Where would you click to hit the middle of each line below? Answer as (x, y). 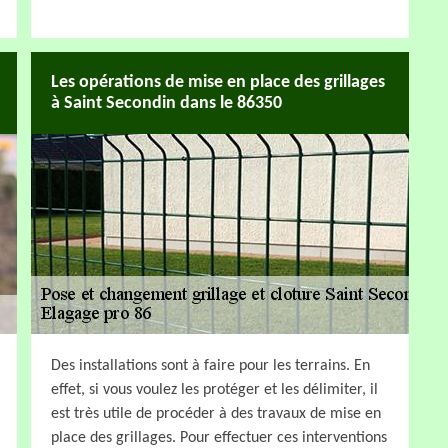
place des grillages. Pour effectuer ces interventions (219, 437)
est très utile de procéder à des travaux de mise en (216, 413)
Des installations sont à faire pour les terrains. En (210, 365)
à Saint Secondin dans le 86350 (166, 103)
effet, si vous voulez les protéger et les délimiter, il (214, 389)
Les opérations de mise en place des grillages (218, 82)
